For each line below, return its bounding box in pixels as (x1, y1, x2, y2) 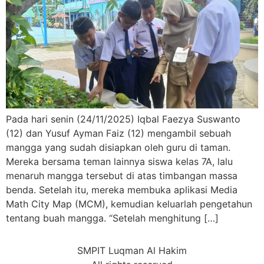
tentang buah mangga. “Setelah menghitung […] (6, 212, 219, 225)
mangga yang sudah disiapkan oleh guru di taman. (6, 141, 230, 154)
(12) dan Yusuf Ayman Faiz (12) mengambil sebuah (6, 127, 231, 140)
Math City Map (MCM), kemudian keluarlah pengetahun (6, 198, 252, 210)
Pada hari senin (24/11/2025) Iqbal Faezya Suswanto (6, 113, 240, 126)
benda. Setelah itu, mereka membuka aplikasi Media (6, 184, 237, 196)
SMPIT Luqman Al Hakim (77, 244, 187, 256)
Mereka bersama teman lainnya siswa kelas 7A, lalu (6, 156, 233, 168)
